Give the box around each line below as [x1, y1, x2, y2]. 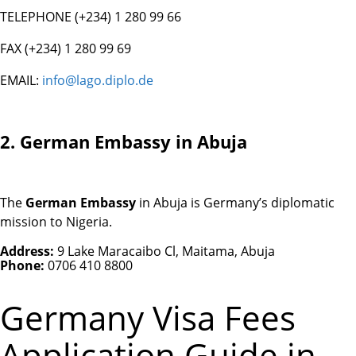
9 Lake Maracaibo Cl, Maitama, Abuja [57, 242, 275, 260]
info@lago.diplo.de [42, 72, 153, 90]
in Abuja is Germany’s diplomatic [136, 193, 335, 211]
